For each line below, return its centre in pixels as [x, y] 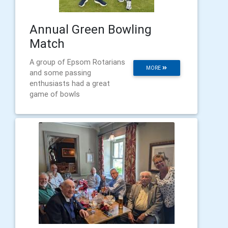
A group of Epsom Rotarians [77, 62]
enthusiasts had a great [70, 83]
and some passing [60, 73]
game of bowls [55, 94]
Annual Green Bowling [91, 29]
